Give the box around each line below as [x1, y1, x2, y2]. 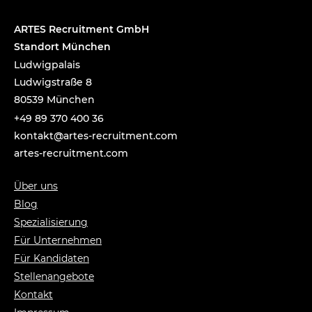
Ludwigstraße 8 [14, 75, 92, 88]
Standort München [14, 40, 111, 53]
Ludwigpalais [14, 58, 80, 71]
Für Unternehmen [14, 233, 102, 247]
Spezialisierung [14, 215, 88, 228]
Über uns [14, 179, 58, 192]
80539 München [14, 93, 95, 106]
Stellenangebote [14, 270, 94, 283]
